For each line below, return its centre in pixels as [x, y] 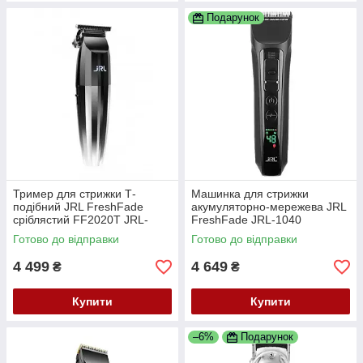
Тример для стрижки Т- [75, 194]
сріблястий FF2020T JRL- [81, 220]
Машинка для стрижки [250, 194]
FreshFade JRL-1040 [246, 220]
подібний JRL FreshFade [78, 207]
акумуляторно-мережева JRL [269, 207]
